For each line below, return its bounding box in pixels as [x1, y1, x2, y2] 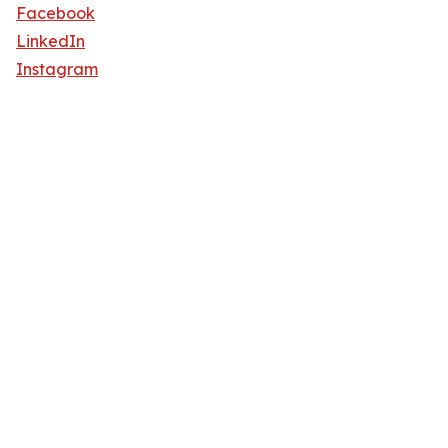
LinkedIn [16, 31, 85, 52]
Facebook [16, 3, 95, 24]
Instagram [16, 59, 98, 80]
